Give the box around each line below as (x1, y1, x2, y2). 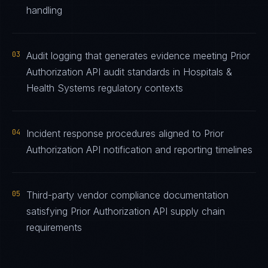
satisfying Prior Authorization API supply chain (26, 205, 225, 217)
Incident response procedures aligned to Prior (26, 127, 224, 139)
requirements (26, 221, 82, 233)
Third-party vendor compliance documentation (26, 189, 229, 201)
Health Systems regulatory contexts (26, 82, 183, 94)
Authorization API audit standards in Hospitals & (26, 66, 232, 78)
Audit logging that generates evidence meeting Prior (26, 50, 250, 62)
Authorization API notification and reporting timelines (26, 144, 252, 156)
